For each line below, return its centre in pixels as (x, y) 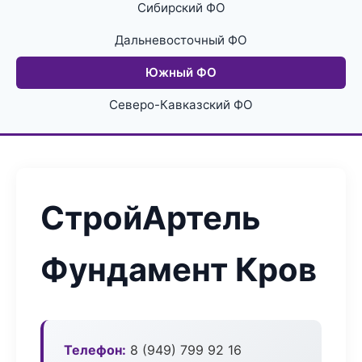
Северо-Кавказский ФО (181, 105)
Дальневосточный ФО (181, 40)
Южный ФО (181, 72)
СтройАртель (151, 218)
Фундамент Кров (179, 269)
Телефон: (95, 350)
